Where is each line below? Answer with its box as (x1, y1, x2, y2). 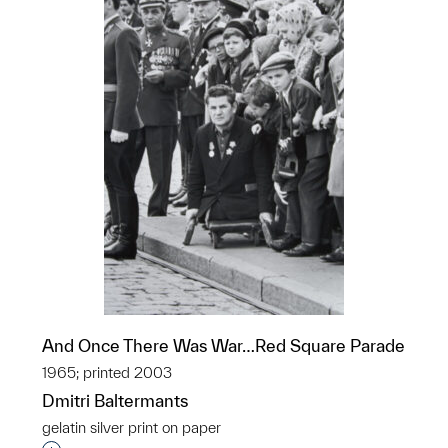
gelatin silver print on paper (42, 419, 221, 436)
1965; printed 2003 (42, 364, 172, 381)
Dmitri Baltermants (42, 391, 188, 410)
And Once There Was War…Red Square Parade (42, 336, 405, 355)
